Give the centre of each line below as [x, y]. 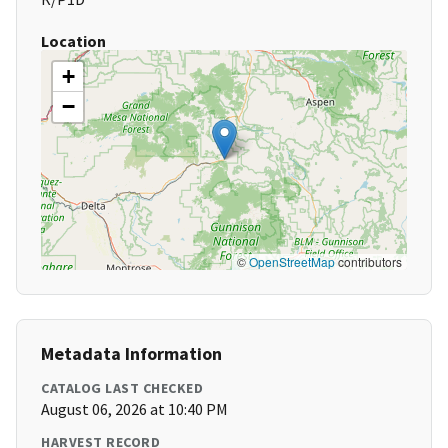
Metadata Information [131, 354]
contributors [368, 262]
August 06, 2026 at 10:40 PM [134, 409]
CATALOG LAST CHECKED [122, 388]
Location [73, 41]
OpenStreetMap [292, 262]
